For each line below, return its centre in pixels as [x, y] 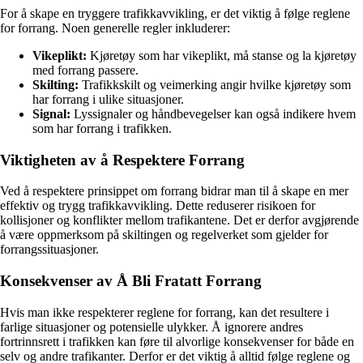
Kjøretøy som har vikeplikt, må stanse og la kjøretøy [222, 55]
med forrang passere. [85, 70]
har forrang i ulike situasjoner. [108, 99]
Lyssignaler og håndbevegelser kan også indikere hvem [213, 113]
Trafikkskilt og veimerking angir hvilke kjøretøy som [215, 84]
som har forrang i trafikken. [102, 128]
